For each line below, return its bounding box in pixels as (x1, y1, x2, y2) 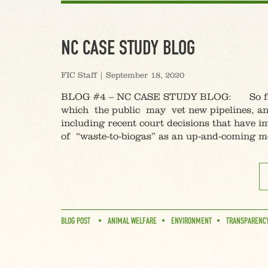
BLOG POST (61, 216, 90, 226)
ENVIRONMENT (171, 216, 212, 226)
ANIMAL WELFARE (108, 216, 157, 226)
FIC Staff (61, 71, 97, 80)
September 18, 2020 (106, 71, 184, 80)
